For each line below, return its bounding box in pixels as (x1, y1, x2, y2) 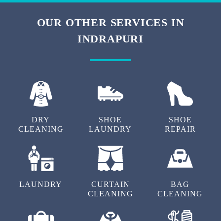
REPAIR (164, 125, 196, 134)
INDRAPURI (77, 33, 144, 45)
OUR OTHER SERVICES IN (37, 16, 184, 29)
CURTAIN (91, 180, 130, 189)
